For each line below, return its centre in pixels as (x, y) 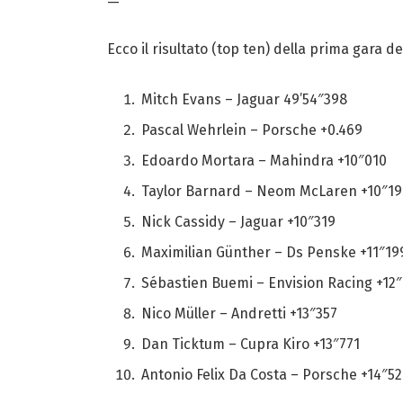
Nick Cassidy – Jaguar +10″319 (238, 221)
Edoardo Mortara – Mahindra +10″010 (264, 160)
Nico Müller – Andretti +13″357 (239, 314)
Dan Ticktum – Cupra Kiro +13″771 (250, 345)
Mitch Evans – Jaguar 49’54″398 (244, 99)
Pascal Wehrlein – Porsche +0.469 (251, 130)
